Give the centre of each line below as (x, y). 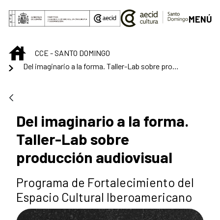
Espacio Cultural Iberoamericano (104, 197)
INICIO (36, 51)
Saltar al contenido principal (57, 10)
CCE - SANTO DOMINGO (72, 53)
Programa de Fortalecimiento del (105, 182)
